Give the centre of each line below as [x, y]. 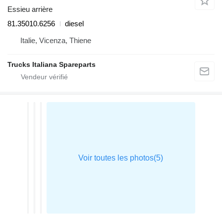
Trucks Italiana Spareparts [52, 65]
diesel [74, 24]
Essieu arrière [30, 9]
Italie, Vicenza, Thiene [56, 41]
